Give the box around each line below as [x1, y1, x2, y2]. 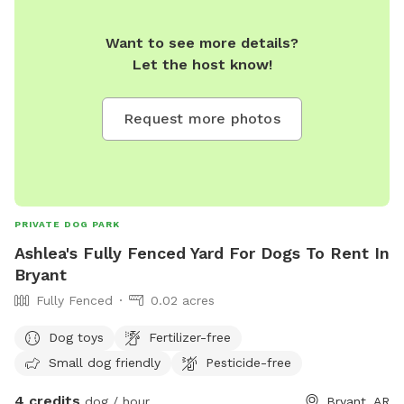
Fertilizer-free [149, 329, 231, 344]
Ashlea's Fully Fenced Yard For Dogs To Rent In [14, 243, 390, 263]
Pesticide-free [206, 354, 291, 370]
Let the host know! [132, 56, 272, 74]
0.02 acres [151, 293, 215, 308]
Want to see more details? [106, 34, 298, 52]
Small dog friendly [49, 354, 161, 370]
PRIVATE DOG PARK [14, 219, 120, 230]
